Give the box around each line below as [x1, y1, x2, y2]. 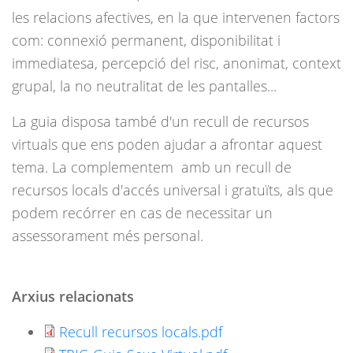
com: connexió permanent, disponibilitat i [12, 31, 281, 50]
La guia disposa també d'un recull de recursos [12, 112, 309, 132]
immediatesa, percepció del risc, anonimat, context [12, 54, 341, 73]
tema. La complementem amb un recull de [12, 158, 292, 177]
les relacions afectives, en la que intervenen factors [12, 8, 340, 28]
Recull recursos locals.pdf [59, 322, 222, 342]
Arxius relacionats [12, 287, 134, 307]
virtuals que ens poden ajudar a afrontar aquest [12, 135, 322, 154]
